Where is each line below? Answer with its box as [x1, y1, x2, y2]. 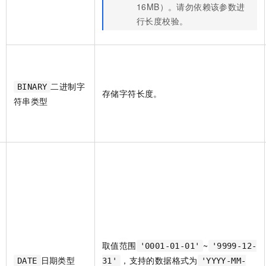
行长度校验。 [137, 15, 188, 27]
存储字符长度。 [102, 87, 162, 100]
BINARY [17, 82, 47, 92]
